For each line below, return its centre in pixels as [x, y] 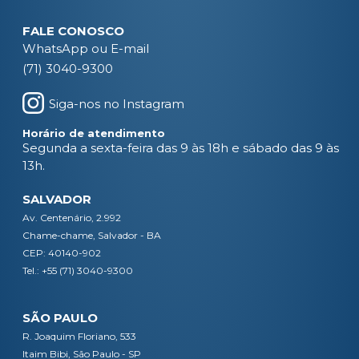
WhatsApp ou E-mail [86, 48]
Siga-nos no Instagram [117, 104]
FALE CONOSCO [73, 31]
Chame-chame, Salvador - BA [92, 235]
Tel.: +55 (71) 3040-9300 [78, 270]
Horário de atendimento [94, 133]
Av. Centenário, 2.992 [72, 218]
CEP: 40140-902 [62, 253]
